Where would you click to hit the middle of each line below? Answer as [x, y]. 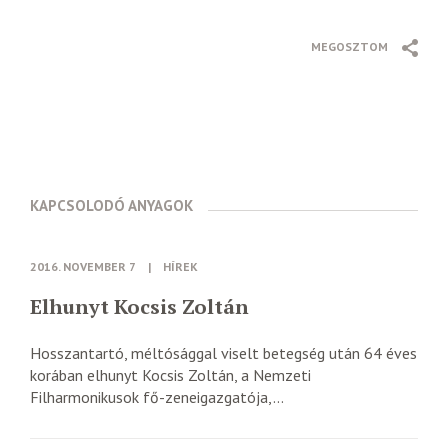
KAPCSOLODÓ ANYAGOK [111, 205]
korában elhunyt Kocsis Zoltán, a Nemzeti [170, 374]
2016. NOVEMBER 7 [83, 266]
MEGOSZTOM [349, 46]
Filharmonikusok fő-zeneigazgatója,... [157, 396]
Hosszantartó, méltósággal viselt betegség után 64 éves [223, 352]
